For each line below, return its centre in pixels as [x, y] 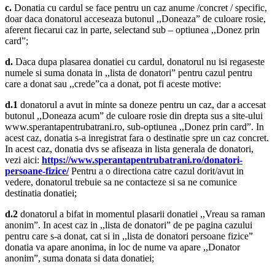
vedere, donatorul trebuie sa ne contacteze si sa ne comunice [121, 182]
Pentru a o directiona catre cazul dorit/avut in [156, 171]
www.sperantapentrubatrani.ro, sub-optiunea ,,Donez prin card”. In [134, 127]
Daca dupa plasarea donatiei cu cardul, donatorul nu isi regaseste [139, 62]
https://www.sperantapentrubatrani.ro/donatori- [142, 160]
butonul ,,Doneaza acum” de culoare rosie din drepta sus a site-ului [134, 116]
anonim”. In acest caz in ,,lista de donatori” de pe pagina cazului [129, 225]
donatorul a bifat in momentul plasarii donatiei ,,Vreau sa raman [141, 214]
